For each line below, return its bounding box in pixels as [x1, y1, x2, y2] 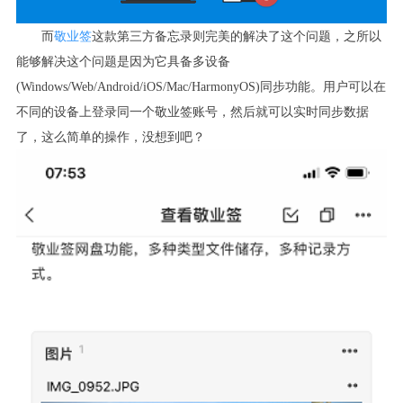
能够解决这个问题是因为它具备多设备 [15, 53, 230, 68]
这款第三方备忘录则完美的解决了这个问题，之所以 [91, 28, 381, 43]
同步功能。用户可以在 [259, 78, 386, 94]
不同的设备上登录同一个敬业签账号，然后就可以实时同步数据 [15, 103, 369, 119]
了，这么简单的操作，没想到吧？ [15, 129, 205, 144]
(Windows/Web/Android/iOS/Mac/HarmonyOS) [15, 78, 260, 94]
